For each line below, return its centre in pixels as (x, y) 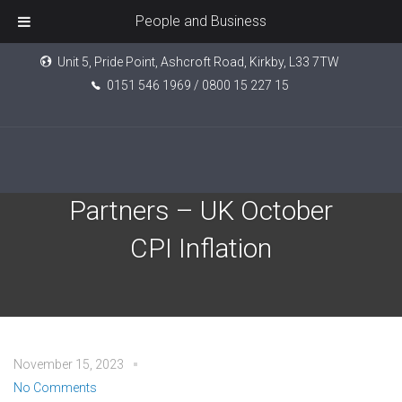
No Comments (55, 388)
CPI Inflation (201, 248)
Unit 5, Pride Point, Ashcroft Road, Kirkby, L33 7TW (197, 62)
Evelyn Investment (201, 173)
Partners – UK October (201, 210)
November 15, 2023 (69, 364)
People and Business (201, 21)
